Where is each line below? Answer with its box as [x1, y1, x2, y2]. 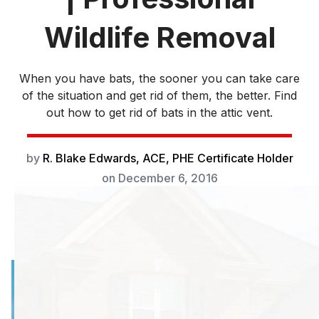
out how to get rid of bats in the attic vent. [46, 105, 273, 120]
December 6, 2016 [117, 171, 218, 186]
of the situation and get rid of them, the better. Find [22, 88, 297, 103]
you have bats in [205, 283, 295, 298]
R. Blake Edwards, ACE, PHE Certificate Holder [42, 151, 293, 166]
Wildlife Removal [43, 20, 276, 56]
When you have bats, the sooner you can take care [19, 71, 300, 86]
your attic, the [205, 303, 281, 318]
